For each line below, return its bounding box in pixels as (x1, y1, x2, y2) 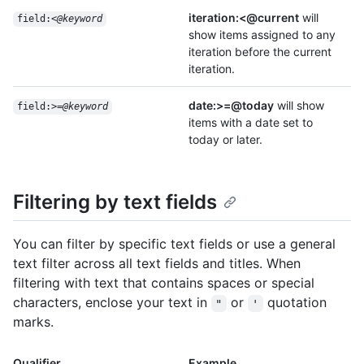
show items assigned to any (188, 28, 336, 42)
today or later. (188, 132, 262, 147)
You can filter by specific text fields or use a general (13, 236, 336, 253)
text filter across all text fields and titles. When (13, 255, 301, 272)
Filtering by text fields (13, 190, 217, 214)
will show (274, 98, 324, 113)
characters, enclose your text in (13, 294, 211, 311)
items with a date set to (188, 115, 313, 130)
